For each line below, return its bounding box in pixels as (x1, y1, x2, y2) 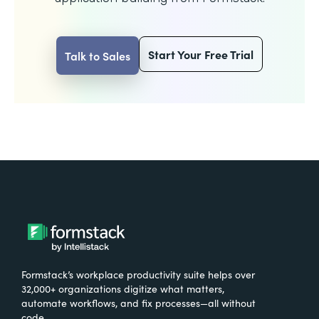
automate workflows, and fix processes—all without (21, 295, 256, 310)
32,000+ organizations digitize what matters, (21, 281, 224, 296)
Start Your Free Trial (148, 46, 253, 62)
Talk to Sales (65, 47, 130, 63)
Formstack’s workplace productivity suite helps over (21, 266, 255, 281)
